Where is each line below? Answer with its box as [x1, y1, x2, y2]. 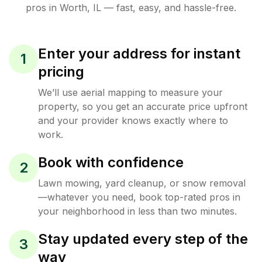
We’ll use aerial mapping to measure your [38, 86, 223, 98]
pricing [38, 63, 84, 80]
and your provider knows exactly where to [38, 114, 228, 126]
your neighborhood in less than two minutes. [38, 205, 237, 217]
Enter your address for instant [38, 44, 240, 62]
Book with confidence [38, 153, 184, 171]
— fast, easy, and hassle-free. [101, 1, 236, 13]
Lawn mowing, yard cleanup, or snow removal [38, 177, 246, 189]
